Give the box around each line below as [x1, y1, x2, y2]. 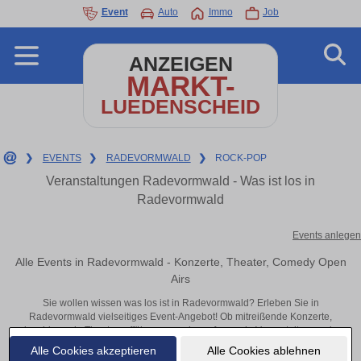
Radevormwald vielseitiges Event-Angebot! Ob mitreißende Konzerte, [29, 311, 332, 323]
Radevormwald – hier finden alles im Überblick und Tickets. [51, 338, 310, 351]
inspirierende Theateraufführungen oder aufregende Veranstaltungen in [23, 325, 338, 337]
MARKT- [126, 70, 235, 102]
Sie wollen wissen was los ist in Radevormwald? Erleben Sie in [42, 297, 319, 309]
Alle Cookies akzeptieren [30, 343, 156, 357]
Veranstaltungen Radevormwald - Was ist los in [46, 174, 315, 188]
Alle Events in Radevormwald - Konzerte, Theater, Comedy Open [15, 255, 346, 268]
